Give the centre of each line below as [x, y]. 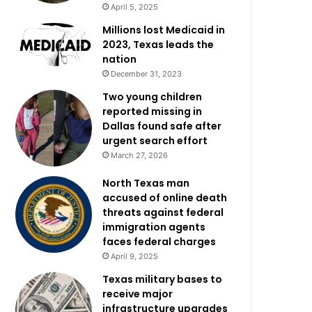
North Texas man [146, 183]
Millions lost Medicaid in [164, 30]
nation [120, 59]
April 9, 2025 [135, 256]
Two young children [153, 97]
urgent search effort [155, 141]
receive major [138, 294]
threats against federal [163, 212]
